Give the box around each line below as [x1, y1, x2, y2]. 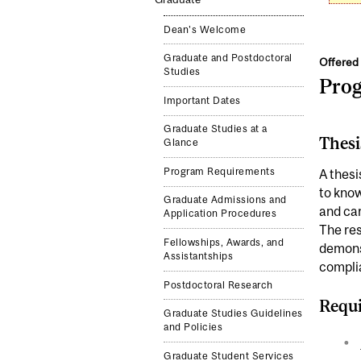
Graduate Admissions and [164, 194, 287, 206]
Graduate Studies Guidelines [164, 308, 303, 320]
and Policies [164, 322, 223, 334]
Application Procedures [164, 208, 277, 220]
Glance [164, 137, 199, 149]
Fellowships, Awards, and [164, 237, 284, 248]
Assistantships [164, 251, 234, 262]
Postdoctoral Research [164, 279, 273, 291]
